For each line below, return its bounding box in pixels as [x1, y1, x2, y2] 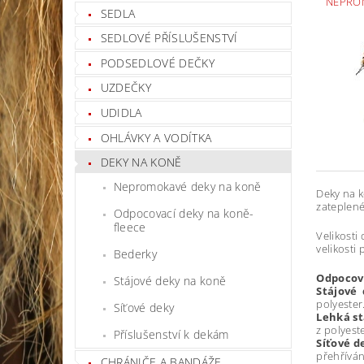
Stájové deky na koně [113, 272, 227, 288]
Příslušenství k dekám [113, 326, 229, 342]
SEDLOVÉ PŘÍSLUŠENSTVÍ [100, 30, 238, 46]
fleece [113, 219, 146, 235]
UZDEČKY [100, 80, 152, 96]
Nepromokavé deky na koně [113, 178, 262, 194]
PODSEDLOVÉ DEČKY [100, 54, 214, 71]
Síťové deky [113, 299, 175, 315]
